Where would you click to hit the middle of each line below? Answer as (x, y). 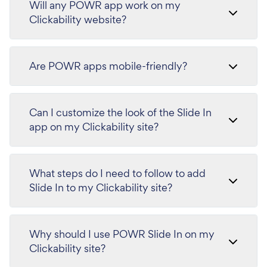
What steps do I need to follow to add (117, 173)
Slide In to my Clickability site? (101, 187)
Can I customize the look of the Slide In (120, 112)
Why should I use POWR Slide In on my (122, 234)
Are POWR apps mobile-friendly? (108, 66)
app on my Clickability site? (94, 127)
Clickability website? (78, 19)
